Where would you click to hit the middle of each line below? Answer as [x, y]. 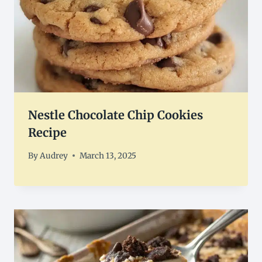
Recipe [47, 133]
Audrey [54, 156]
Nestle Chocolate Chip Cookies [116, 115]
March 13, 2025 [108, 156]
